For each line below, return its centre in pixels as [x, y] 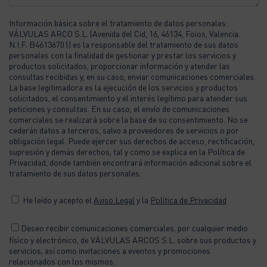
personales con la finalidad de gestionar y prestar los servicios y [122, 55]
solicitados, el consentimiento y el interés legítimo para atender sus [128, 97]
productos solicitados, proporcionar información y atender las [119, 65]
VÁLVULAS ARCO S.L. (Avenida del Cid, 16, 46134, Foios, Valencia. [125, 33]
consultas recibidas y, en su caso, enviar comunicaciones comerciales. [132, 76]
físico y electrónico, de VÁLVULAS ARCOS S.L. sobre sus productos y [133, 239]
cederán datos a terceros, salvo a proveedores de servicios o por [124, 130]
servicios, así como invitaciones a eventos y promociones [110, 250]
